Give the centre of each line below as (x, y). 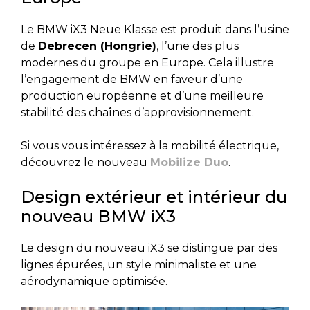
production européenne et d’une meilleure (142, 95)
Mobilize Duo (189, 162)
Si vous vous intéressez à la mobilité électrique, (150, 145)
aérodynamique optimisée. (94, 281)
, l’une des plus (198, 46)
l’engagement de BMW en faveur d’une (132, 79)
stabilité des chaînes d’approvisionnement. (137, 112)
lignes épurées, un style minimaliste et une (139, 264)
